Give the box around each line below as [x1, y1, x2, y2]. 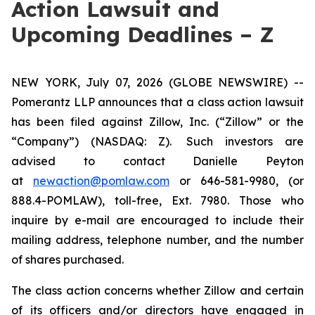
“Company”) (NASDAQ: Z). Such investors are [11, 134, 304, 148]
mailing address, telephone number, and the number [11, 233, 304, 247]
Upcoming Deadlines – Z [11, 21, 274, 48]
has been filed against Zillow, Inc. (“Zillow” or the [11, 115, 304, 129]
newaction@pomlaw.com [33, 174, 169, 188]
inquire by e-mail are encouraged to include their [11, 213, 304, 227]
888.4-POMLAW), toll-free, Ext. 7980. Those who [11, 193, 304, 207]
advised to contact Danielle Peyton [11, 154, 304, 168]
